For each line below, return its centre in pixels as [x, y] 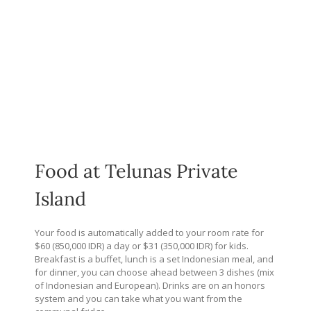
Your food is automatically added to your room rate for [149, 232]
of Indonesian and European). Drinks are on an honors [150, 285]
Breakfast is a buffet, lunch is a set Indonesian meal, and [154, 259]
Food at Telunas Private [136, 170]
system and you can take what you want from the [138, 298]
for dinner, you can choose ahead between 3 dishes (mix [154, 272]
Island [60, 198]
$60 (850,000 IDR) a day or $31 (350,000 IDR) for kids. [142, 245]
